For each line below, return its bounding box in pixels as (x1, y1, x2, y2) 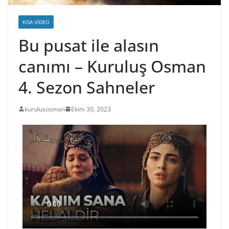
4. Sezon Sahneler (18, 76, 155, 98)
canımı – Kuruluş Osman (18, 55, 206, 77)
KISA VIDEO (22, 18, 50, 26)
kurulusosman (25, 104, 65, 113)
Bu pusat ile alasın (18, 34, 159, 56)
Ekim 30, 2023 (71, 104, 111, 113)
